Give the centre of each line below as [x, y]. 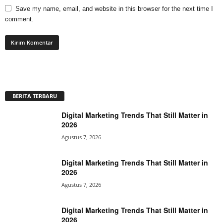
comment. [19, 19]
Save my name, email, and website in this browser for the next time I [114, 8]
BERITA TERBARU [35, 96]
